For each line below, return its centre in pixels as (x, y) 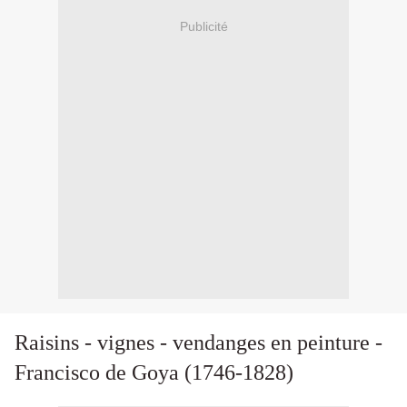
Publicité (203, 26)
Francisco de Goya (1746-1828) (154, 373)
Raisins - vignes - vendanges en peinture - (199, 343)
